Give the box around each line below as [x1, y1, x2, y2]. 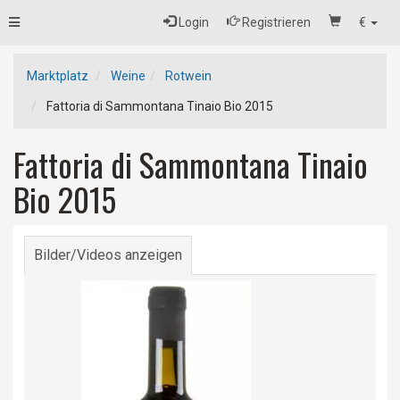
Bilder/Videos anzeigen [34, 246, 182, 263]
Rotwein [165, 69, 212, 83]
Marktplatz [27, 69, 88, 83]
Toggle [8, 14, 46, 29]
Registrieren [239, 15, 311, 29]
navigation [8, 59, 67, 73]
